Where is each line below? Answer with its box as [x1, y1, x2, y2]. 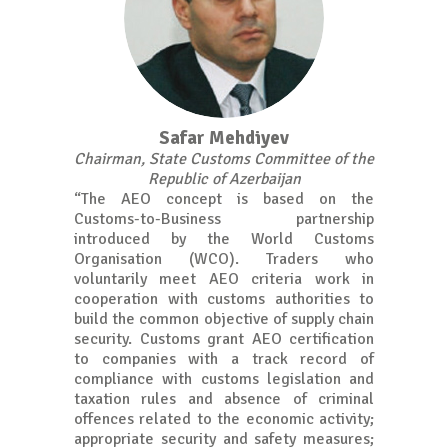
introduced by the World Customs [74, 229, 374, 250]
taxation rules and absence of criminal [74, 389, 374, 410]
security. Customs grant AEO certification [74, 329, 374, 350]
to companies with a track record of [74, 349, 374, 370]
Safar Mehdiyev [159, 126, 289, 150]
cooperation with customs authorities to [74, 289, 374, 310]
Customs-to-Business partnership [74, 209, 374, 230]
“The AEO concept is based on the [74, 189, 374, 210]
